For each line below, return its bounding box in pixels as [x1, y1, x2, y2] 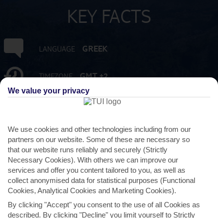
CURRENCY [38, 99, 74, 108]
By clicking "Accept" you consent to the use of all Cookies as [8, 200, 200, 209]
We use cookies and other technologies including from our [8, 125, 191, 133]
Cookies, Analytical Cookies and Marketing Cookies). [8, 186, 176, 195]
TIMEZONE [38, 72, 73, 80]
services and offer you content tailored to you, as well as [8, 165, 185, 174]
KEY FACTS [67, 4, 151, 27]
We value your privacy [8, 87, 90, 95]
